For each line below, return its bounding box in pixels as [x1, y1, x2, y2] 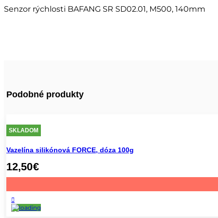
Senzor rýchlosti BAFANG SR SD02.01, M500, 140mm [4, 4, 205, 14]
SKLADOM [9, 127, 38, 134]
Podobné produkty [6, 90, 84, 100]
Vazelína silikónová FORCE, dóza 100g [6, 146, 134, 154]
